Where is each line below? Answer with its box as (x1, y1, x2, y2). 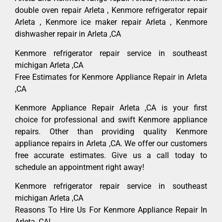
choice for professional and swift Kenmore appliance (15, 115, 207, 125)
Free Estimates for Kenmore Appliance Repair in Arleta (15, 72, 207, 82)
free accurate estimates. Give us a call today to (15, 151, 207, 161)
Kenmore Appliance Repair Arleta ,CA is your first (15, 103, 207, 113)
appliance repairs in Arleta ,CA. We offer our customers (15, 139, 207, 149)
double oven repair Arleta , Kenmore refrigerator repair (15, 5, 207, 15)
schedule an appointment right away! (15, 163, 144, 172)
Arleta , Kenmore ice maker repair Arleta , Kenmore (15, 17, 207, 27)
